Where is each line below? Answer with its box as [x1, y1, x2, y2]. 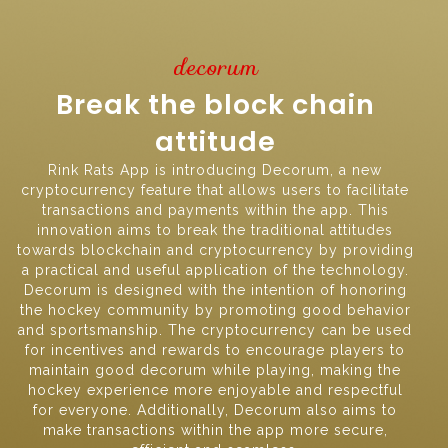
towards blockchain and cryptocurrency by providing [16, 242, 414, 259]
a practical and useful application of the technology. [21, 262, 409, 279]
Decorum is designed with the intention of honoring [23, 282, 407, 299]
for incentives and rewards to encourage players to [25, 342, 405, 359]
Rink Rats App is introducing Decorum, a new [48, 162, 382, 179]
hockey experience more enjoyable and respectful [27, 382, 403, 399]
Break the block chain [55, 86, 375, 124]
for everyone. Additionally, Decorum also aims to [33, 402, 397, 419]
